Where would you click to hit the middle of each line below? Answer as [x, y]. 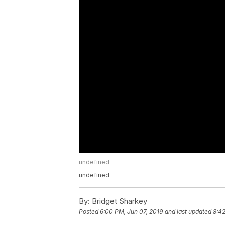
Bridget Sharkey [119, 201]
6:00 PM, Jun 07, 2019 [131, 212]
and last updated [188, 212]
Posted [89, 212]
